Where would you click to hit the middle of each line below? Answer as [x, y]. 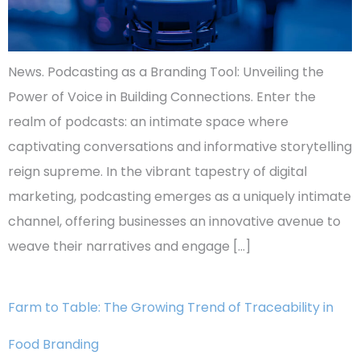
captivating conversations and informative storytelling [180, 146]
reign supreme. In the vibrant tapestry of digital [157, 171]
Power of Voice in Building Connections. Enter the [162, 96]
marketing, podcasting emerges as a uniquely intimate [180, 196]
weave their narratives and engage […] [129, 246]
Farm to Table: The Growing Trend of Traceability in [171, 307]
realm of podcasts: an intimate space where [148, 121]
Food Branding [53, 344]
